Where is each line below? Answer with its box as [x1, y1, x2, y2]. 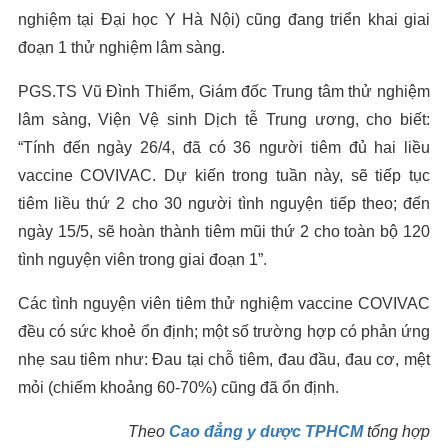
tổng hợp [363, 422, 431, 440]
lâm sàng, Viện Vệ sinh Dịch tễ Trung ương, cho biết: [17, 110, 431, 128]
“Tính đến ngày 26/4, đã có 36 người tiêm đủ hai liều [17, 138, 431, 156]
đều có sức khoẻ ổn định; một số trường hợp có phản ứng [17, 322, 431, 340]
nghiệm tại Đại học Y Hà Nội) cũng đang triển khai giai [17, 10, 431, 28]
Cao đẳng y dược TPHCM [169, 422, 364, 440]
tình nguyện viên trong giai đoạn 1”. [17, 250, 267, 268]
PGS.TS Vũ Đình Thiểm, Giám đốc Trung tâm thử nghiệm [17, 82, 431, 100]
